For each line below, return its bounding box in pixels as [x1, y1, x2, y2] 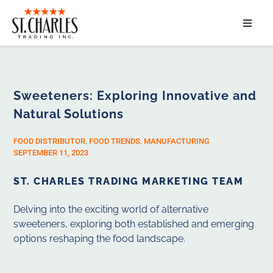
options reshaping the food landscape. [13, 233, 186, 245]
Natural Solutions [13, 107, 124, 122]
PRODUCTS [80, 143, 130, 155]
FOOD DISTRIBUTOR [13, 136, 86, 146]
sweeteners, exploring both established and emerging [13, 218, 255, 230]
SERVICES [80, 77, 125, 89]
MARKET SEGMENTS [80, 110, 173, 122]
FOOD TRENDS [89, 136, 141, 146]
